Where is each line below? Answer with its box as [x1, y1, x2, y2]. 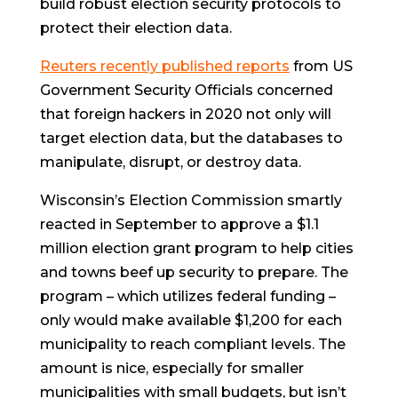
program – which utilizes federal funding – [39, 287, 336, 305]
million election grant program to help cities [39, 239, 354, 257]
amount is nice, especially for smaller [39, 359, 304, 377]
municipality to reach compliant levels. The [39, 335, 346, 353]
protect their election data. [39, 19, 232, 36]
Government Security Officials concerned [39, 81, 333, 99]
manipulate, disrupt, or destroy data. [39, 153, 301, 171]
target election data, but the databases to [39, 129, 343, 147]
